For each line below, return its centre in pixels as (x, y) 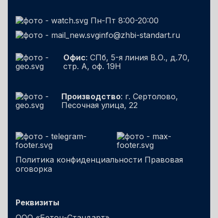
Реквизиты (37, 202)
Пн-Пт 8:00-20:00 (123, 20)
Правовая (164, 159)
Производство (91, 96)
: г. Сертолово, (150, 96)
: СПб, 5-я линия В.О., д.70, (137, 57)
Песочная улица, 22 (100, 105)
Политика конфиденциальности (79, 159)
